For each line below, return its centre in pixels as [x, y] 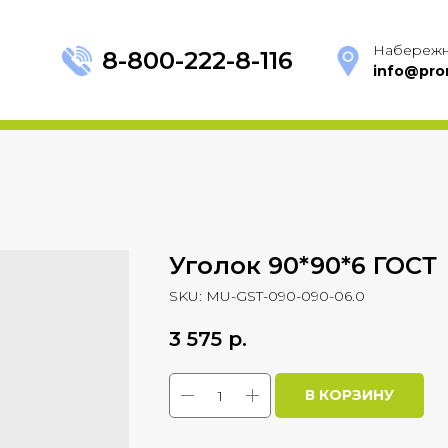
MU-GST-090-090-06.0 [285, 296]
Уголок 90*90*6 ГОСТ [303, 265]
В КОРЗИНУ [349, 395]
